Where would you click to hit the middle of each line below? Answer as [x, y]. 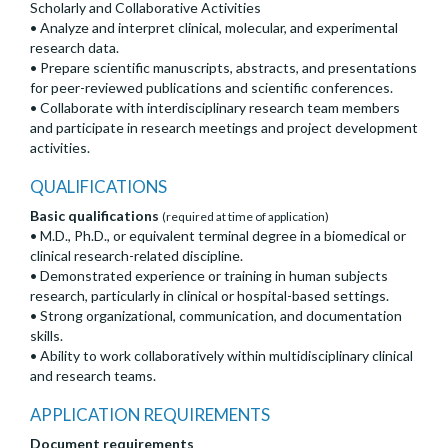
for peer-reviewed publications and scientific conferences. [211, 88]
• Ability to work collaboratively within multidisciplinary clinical [221, 356]
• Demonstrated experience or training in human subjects [209, 276]
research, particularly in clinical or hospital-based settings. [209, 296]
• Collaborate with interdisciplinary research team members [215, 108]
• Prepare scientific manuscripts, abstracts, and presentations [223, 68]
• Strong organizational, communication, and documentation [216, 316]
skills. [46, 336]
